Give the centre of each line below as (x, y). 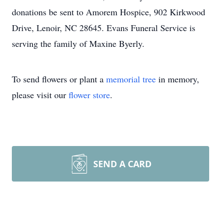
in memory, (178, 79)
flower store (89, 95)
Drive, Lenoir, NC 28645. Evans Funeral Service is (104, 28)
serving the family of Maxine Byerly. (78, 43)
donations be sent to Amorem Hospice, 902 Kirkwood (109, 12)
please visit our (40, 95)
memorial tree (131, 79)
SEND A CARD (122, 164)
